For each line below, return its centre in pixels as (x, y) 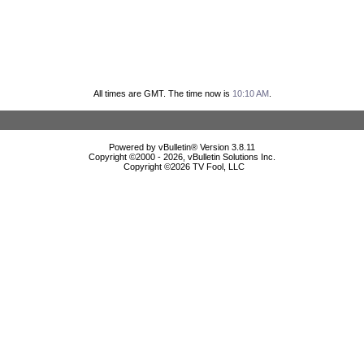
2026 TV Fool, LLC (207, 166)
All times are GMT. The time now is (162, 93)
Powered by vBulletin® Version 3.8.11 (182, 147)
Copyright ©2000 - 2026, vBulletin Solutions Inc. (182, 156)
